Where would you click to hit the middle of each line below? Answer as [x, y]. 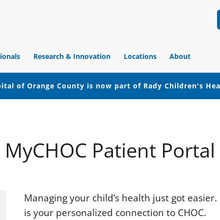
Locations [140, 56]
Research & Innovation [72, 56]
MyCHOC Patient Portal [110, 150]
